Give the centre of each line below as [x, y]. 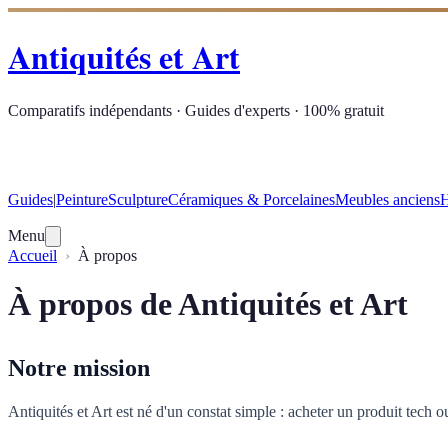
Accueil [32, 255]
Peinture [82, 199]
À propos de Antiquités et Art [208, 304]
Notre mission [79, 368]
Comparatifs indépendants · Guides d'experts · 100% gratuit [196, 110]
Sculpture [138, 199]
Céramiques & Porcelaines [251, 199]
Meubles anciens [387, 199]
